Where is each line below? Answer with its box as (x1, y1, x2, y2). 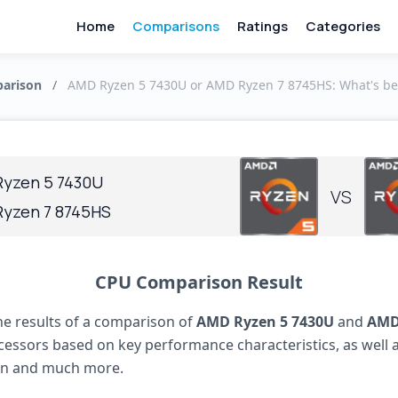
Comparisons (131, 16, 219, 36)
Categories (305, 16, 380, 36)
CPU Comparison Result (95, 270, 303, 294)
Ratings (236, 16, 288, 36)
